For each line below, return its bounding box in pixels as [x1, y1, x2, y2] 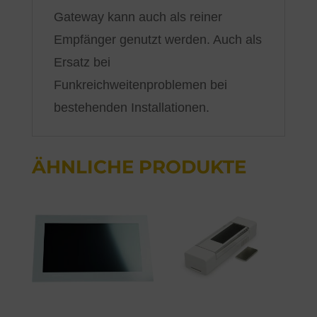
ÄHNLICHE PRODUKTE [31, 155, 246, 178]
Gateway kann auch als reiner [53, 9, 222, 24]
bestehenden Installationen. [53, 100, 209, 115]
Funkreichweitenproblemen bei [53, 77, 227, 92]
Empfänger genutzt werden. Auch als [53, 32, 262, 47]
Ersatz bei [53, 54, 110, 69]
